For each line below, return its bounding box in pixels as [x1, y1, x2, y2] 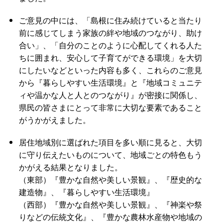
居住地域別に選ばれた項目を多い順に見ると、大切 [18, 136, 202, 148]
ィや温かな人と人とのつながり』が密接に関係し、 [18, 89, 202, 101]
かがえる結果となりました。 [18, 161, 122, 173]
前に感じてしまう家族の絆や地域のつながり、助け [18, 27, 202, 39]
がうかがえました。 [18, 114, 91, 126]
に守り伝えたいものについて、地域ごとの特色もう [18, 149, 202, 161]
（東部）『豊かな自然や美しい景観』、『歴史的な [18, 174, 202, 186]
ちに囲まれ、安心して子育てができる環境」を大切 [18, 52, 202, 64]
